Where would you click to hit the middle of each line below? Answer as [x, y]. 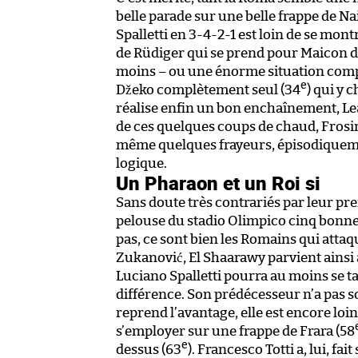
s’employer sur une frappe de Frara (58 [235, 331]
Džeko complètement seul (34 [208, 89]
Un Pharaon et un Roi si [218, 183]
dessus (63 [149, 349]
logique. [141, 163]
